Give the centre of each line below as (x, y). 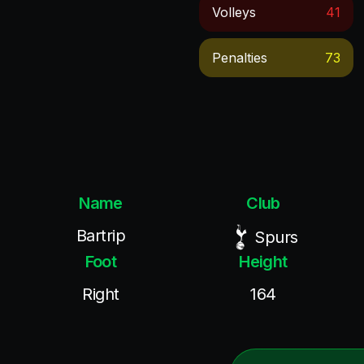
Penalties (240, 58)
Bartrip (101, 236)
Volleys (234, 12)
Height (263, 262)
